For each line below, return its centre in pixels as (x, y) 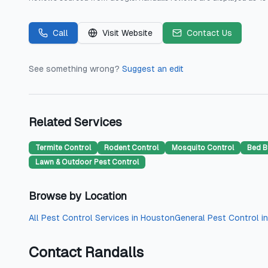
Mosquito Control (203, 148)
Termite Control (63, 148)
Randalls (114, 252)
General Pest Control (217, 218)
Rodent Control (131, 148)
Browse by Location (78, 196)
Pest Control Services (85, 218)
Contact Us (209, 33)
